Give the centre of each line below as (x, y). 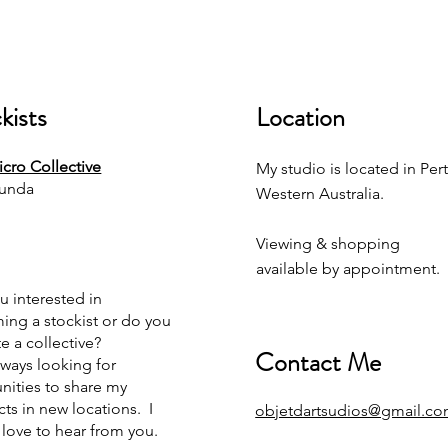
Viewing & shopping (328, 243)
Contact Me (318, 362)
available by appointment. (348, 268)
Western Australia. (322, 193)
